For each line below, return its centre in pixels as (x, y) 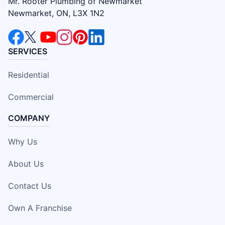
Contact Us (30, 186)
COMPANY (29, 118)
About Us (26, 163)
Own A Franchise (40, 208)
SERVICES (28, 51)
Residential (29, 75)
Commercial (31, 97)
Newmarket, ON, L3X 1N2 (56, 13)
